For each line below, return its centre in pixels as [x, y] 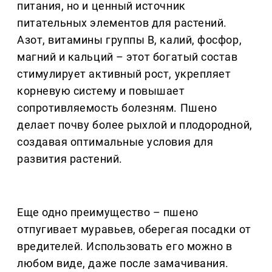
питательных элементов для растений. [122, 23]
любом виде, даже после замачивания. [123, 263]
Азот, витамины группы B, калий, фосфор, [130, 40]
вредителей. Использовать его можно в [125, 246]
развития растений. [70, 159]
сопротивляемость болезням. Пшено [117, 108]
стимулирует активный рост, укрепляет [124, 74]
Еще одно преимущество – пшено [108, 212]
